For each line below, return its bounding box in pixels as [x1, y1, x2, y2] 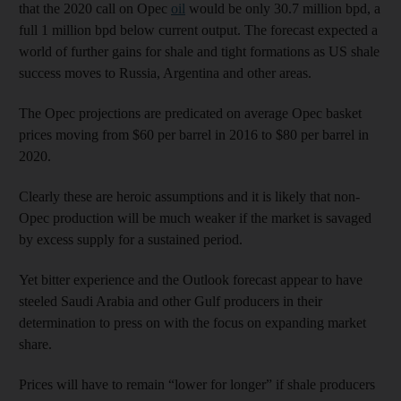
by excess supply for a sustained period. [19, 231, 243, 247]
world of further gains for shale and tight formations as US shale [19, 43, 380, 59]
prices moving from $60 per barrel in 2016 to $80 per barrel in [19, 126, 369, 142]
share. [19, 336, 52, 352]
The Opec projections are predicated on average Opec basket [19, 105, 362, 121]
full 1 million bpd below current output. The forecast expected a [19, 21, 378, 38]
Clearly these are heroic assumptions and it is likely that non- [19, 188, 360, 204]
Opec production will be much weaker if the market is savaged [19, 209, 371, 226]
